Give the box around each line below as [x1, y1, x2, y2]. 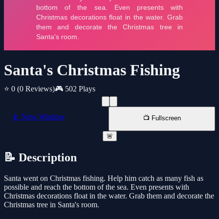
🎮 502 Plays [55, 85, 95, 93]
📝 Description [4, 151, 77, 164]
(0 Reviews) [17, 85, 55, 93]
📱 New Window [12, 112, 65, 121]
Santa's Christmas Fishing [4, 61, 180, 79]
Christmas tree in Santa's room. [4, 200, 99, 209]
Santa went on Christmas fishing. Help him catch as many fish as [4, 174, 203, 183]
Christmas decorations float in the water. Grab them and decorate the [4, 192, 214, 200]
